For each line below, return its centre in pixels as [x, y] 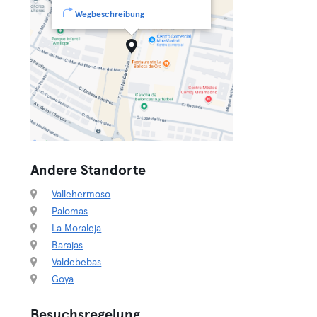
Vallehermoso [81, 195]
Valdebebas [77, 263]
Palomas [70, 212]
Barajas [68, 246]
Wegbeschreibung [110, 15]
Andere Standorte [88, 171]
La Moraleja [77, 229]
